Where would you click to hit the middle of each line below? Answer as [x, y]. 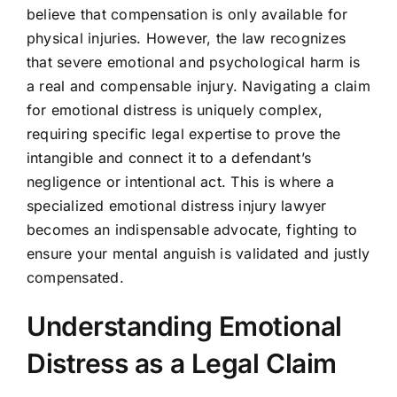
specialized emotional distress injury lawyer [176, 206]
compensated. [75, 278]
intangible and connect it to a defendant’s [169, 158]
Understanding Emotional [184, 327]
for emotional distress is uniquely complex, [175, 110]
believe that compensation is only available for [187, 15]
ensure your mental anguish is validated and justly [198, 254]
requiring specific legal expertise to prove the [183, 134]
